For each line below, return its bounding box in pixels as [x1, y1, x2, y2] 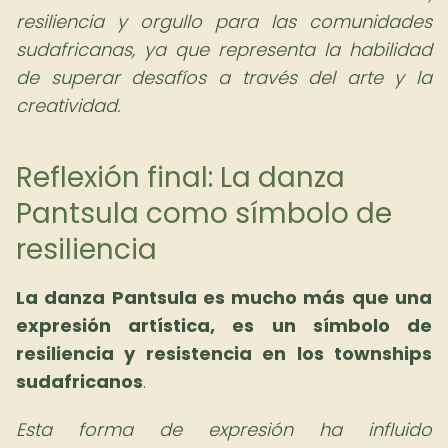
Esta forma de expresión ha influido [16, 417, 432, 442]
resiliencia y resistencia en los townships [16, 341, 432, 366]
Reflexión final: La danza [16, 158, 345, 197]
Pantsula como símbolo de [16, 194, 392, 233]
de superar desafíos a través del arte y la [16, 65, 432, 90]
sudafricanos [16, 369, 143, 394]
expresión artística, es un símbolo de [16, 313, 432, 338]
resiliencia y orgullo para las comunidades [16, 9, 432, 34]
